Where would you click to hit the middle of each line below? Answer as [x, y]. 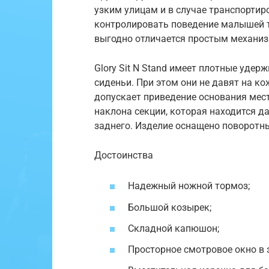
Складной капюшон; [174, 228]
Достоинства [124, 156]
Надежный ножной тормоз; [189, 186]
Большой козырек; [170, 207]
